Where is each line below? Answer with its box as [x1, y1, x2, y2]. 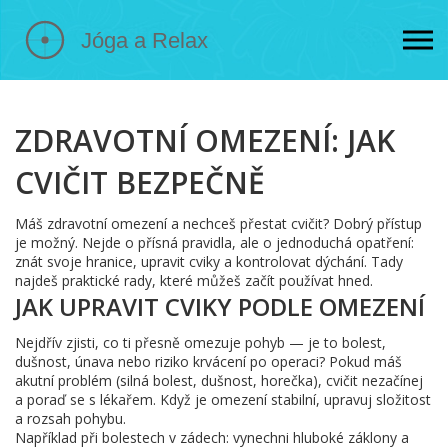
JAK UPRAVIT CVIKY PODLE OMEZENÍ [15, 290, 425, 323]
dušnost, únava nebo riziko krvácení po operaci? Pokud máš [15, 352, 402, 371]
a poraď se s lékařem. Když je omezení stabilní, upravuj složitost [15, 390, 431, 409]
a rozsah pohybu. [15, 409, 126, 428]
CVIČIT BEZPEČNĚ [15, 162, 265, 203]
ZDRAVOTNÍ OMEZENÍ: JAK [15, 120, 395, 161]
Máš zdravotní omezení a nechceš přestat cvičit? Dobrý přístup [15, 214, 422, 233]
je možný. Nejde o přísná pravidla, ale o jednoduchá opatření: [15, 233, 414, 252]
